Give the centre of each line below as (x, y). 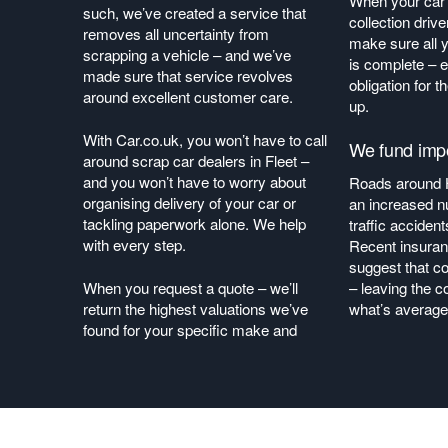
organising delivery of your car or (189, 202)
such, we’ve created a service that (194, 12)
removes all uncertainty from (176, 33)
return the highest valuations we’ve (195, 308)
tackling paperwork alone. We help (194, 223)
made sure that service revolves (188, 75)
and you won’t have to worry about (194, 181)
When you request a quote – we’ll (190, 287)
